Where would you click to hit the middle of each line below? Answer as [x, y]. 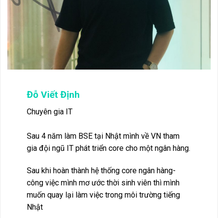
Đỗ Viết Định [53, 94]
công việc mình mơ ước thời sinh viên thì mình [103, 183]
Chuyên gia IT [50, 111]
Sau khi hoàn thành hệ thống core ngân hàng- [101, 171]
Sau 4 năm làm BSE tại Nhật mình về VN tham [103, 136]
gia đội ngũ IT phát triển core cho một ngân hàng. [109, 148]
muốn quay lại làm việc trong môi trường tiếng [103, 195]
